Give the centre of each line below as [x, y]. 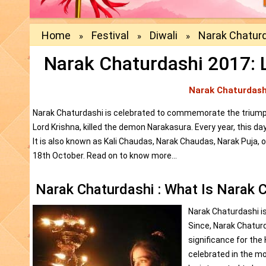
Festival [110, 36]
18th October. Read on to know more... [105, 156]
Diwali [164, 36]
